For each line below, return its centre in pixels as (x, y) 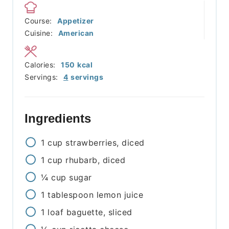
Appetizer (76, 20)
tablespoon (71, 194)
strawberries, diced (105, 142)
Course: (40, 20)
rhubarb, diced (96, 160)
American (76, 33)
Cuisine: (40, 33)
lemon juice (120, 194)
